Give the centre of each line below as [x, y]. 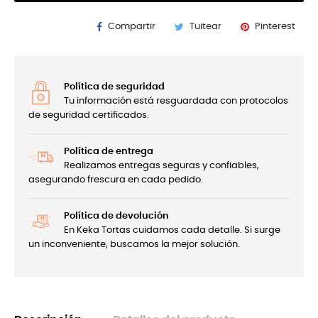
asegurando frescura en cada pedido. [116, 180]
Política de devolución [116, 216]
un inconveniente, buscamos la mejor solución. [134, 244]
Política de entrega [109, 151]
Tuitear [205, 26]
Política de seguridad [114, 87]
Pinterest [275, 26]
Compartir [132, 26]
